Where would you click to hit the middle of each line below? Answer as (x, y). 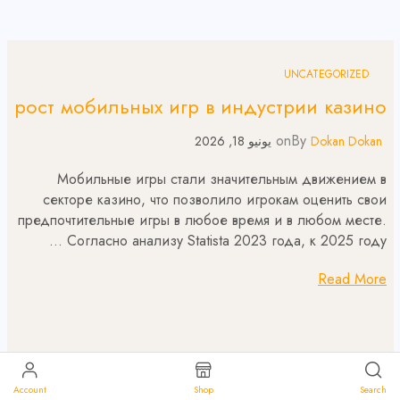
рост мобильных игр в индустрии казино (200, 106)
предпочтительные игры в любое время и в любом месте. (202, 220)
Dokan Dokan (346, 141)
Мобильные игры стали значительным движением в (222, 179)
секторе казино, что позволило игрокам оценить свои (215, 199)
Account (30, 390)
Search (373, 390)
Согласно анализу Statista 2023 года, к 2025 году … (227, 240)
